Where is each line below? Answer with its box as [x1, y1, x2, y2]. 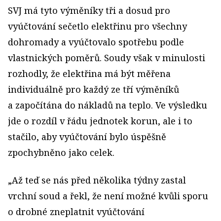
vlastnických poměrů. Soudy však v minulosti [8, 52, 205, 64]
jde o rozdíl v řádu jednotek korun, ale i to [8, 115, 192, 127]
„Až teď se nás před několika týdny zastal [8, 174, 186, 186]
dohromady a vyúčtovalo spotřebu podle [8, 36, 184, 48]
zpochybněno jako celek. [8, 147, 114, 158]
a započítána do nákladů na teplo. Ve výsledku [8, 99, 207, 111]
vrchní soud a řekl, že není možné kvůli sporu [8, 190, 208, 202]
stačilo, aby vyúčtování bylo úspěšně [8, 131, 166, 143]
